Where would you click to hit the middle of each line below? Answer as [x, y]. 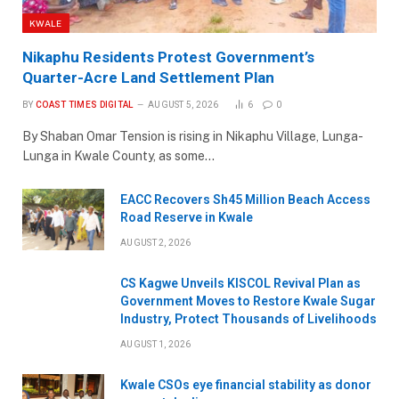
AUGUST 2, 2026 [156, 242]
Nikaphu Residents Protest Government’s [168, 57]
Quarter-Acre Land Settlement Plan [148, 77]
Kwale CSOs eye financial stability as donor [246, 384]
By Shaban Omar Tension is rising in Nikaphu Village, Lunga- [193, 136]
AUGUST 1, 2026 [156, 344]
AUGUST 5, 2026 [183, 104]
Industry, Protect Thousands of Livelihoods [248, 318]
